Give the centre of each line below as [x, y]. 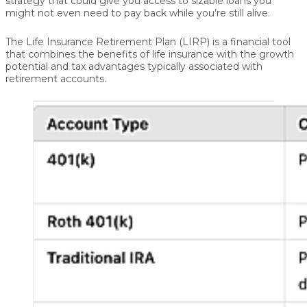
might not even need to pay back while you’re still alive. [138, 13]
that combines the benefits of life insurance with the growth [150, 54]
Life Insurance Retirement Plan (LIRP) [118, 42]
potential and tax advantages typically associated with [134, 67]
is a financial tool [250, 42]
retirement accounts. [56, 79]
